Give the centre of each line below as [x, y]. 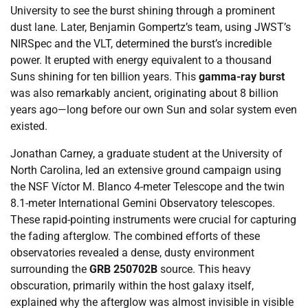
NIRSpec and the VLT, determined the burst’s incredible [141, 44]
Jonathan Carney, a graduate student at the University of [146, 154]
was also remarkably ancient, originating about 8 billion [144, 93]
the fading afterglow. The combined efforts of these [135, 236]
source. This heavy [204, 269]
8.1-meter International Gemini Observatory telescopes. [143, 203]
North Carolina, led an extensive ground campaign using [146, 170]
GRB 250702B [123, 269]
